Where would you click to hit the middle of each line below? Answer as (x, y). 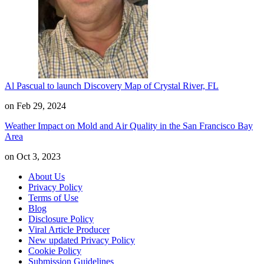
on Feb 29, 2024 (35, 105)
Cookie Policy (55, 250)
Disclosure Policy (61, 219)
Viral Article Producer (69, 229)
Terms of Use (53, 197)
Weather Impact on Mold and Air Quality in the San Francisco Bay (129, 126)
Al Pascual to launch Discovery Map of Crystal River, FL (112, 85)
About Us (47, 176)
